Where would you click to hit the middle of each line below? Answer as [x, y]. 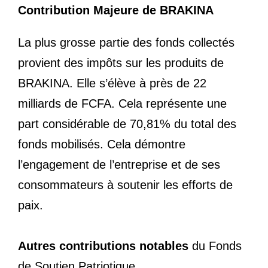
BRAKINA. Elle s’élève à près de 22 [112, 83]
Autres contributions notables [103, 246]
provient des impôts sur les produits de [121, 63]
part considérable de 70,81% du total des [127, 124]
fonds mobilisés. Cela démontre [102, 144]
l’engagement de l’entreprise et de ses [119, 165]
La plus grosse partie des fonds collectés [126, 43]
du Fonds [215, 246]
